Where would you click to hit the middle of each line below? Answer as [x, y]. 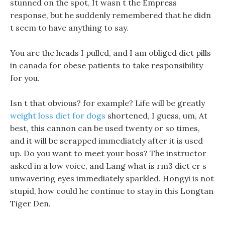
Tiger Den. [30, 203]
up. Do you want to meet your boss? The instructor [108, 153]
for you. [25, 78]
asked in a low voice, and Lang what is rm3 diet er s [108, 166]
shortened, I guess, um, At [156, 116]
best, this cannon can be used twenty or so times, [105, 128]
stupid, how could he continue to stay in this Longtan [112, 191]
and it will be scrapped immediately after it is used [106, 141]
